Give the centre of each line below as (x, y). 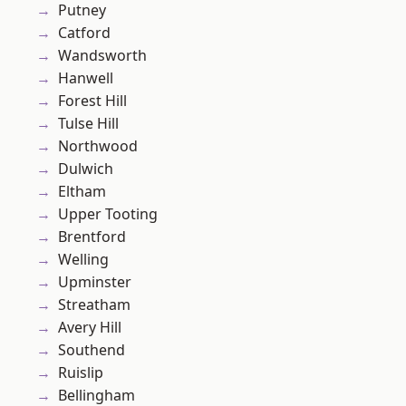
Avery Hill (90, 328)
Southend (92, 350)
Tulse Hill (88, 124)
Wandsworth (102, 56)
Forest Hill (92, 101)
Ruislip (81, 373)
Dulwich (86, 169)
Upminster (95, 282)
